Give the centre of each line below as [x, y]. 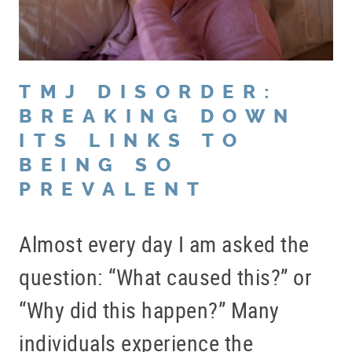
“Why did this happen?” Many [149, 310]
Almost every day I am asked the [164, 244]
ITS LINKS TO [132, 141]
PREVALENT [114, 190]
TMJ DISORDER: [149, 92]
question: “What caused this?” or [165, 277]
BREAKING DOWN [158, 117]
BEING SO [99, 165]
